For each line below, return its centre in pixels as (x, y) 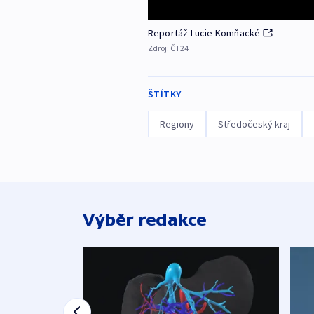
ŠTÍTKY (164, 94)
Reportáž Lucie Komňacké (204, 33)
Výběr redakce (145, 220)
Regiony (177, 124)
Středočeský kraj (254, 124)
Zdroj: (159, 48)
